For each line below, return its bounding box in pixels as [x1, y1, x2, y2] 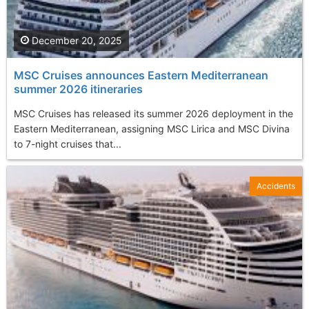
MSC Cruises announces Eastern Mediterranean [14, 68, 268, 83]
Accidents [257, 181, 295, 192]
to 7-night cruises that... [14, 138, 121, 150]
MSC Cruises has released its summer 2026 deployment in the [14, 108, 293, 120]
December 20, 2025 [29, 34, 122, 47]
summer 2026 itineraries [14, 82, 143, 97]
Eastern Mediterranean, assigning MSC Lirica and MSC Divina [14, 123, 290, 135]
